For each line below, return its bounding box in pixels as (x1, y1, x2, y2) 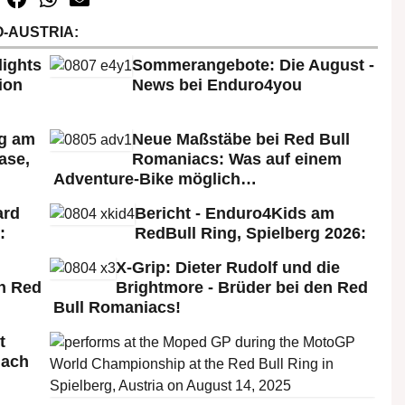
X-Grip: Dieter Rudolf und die (116, 258, 340, 277)
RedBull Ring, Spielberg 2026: (135, 223, 366, 242)
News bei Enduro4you (132, 75, 302, 94)
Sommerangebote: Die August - (132, 55, 374, 74)
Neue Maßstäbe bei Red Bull (132, 129, 350, 148)
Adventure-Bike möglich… (53, 169, 257, 188)
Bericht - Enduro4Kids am (135, 203, 334, 222)
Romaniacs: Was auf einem (132, 149, 342, 168)
